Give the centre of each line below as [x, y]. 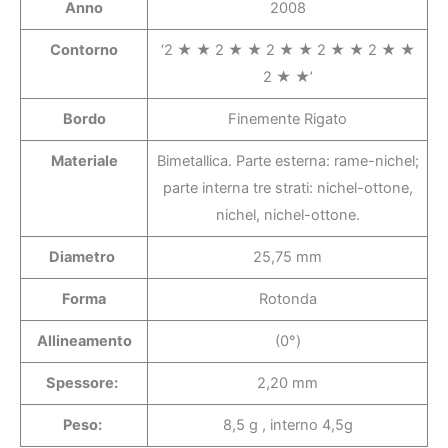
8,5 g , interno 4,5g [287, 424]
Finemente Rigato [287, 118]
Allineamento [84, 340]
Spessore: [82, 382]
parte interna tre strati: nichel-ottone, [287, 187]
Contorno [84, 49]
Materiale [84, 160]
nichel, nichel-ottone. [287, 214]
